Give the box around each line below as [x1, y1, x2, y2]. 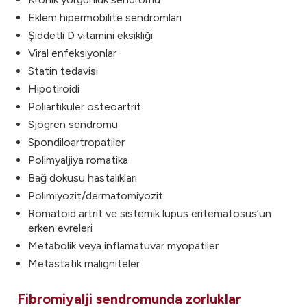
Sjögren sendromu [28, 118, 118, 131]
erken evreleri [28, 221, 93, 234]
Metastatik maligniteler [28, 257, 140, 270]
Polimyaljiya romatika [28, 153, 128, 167]
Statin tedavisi [28, 64, 98, 77]
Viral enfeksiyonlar [28, 47, 116, 60]
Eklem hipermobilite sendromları [28, 11, 182, 24]
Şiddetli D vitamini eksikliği [28, 29, 153, 42]
